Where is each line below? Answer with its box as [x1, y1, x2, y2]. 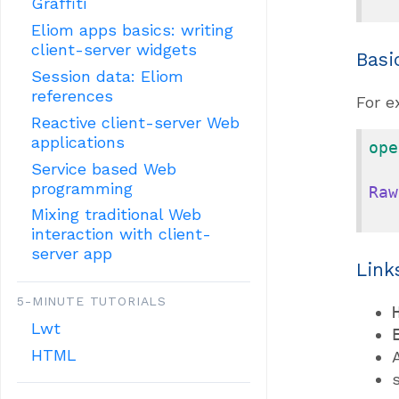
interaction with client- [31, 224, 212, 244]
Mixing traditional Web [31, 205, 202, 224]
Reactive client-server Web [31, 112, 240, 132]
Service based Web [31, 159, 177, 178]
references [31, 85, 114, 105]
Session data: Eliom [31, 66, 184, 85]
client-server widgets [31, 39, 198, 59]
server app [31, 244, 113, 264]
